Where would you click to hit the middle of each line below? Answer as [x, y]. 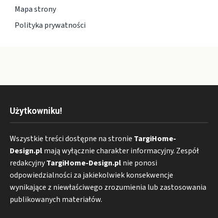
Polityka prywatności [50, 25]
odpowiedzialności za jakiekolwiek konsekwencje [91, 175]
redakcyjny [28, 163]
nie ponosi [139, 163]
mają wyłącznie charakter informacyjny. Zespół [121, 151]
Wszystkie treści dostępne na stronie [72, 138]
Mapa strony [35, 9]
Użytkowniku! [36, 111]
